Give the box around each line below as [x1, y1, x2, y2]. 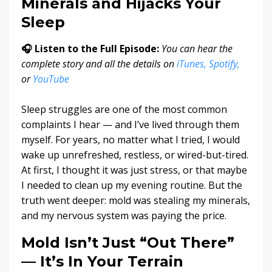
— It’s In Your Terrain [21, 253, 183, 271]
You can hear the [161, 42, 233, 56]
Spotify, [209, 57, 240, 71]
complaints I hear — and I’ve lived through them [21, 118, 239, 132]
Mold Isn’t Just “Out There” [21, 234, 234, 252]
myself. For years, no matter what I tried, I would [21, 133, 240, 147]
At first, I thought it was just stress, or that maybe [21, 163, 247, 177]
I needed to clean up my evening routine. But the [21, 178, 242, 192]
